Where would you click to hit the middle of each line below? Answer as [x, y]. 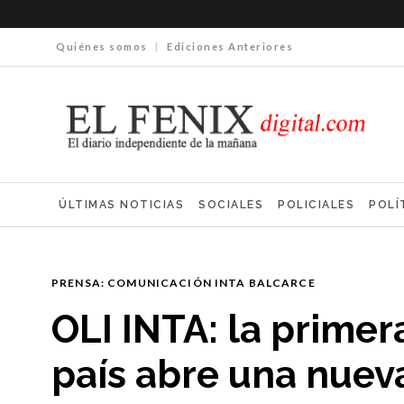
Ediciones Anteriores [230, 46]
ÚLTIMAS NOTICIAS [121, 205]
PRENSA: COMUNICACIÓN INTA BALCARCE [184, 283]
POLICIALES [316, 205]
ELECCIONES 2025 [118, 248]
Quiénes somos [102, 46]
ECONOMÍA [226, 248]
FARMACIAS [312, 248]
